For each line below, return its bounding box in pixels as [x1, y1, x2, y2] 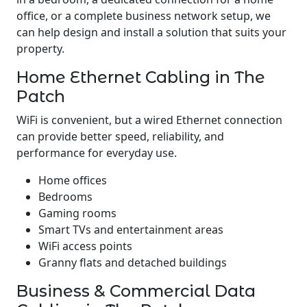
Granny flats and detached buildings [38, 255, 227, 270]
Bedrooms [38, 189, 93, 204]
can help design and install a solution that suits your [16, 25, 286, 40]
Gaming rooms [38, 206, 116, 221]
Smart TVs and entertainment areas [38, 222, 223, 237]
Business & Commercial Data [16, 281, 256, 301]
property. [16, 41, 64, 56]
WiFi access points [38, 238, 132, 254]
